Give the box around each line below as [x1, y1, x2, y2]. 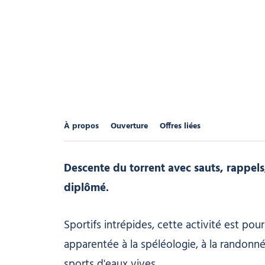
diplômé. [63, 179, 109, 197]
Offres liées [159, 119, 201, 134]
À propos [63, 119, 99, 134]
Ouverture [110, 119, 148, 134]
